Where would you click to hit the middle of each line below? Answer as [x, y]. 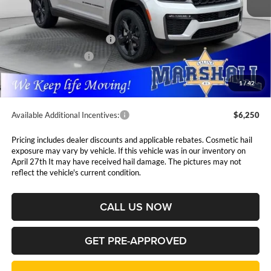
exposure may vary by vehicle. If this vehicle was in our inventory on [128, 150]
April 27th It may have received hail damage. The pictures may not [126, 161]
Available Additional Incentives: [65, 115]
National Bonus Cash [47, 56]
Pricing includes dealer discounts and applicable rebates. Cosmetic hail [132, 139]
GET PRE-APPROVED [135, 240]
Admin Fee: [31, 73]
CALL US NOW [135, 206]
